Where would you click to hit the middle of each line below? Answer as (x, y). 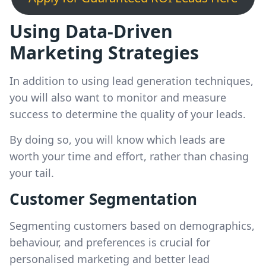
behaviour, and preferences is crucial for (110, 242)
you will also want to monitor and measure (118, 97)
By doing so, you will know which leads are (117, 140)
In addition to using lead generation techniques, (132, 81)
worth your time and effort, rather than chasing (129, 156)
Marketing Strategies (104, 53)
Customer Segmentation (103, 199)
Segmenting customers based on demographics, (132, 226)
